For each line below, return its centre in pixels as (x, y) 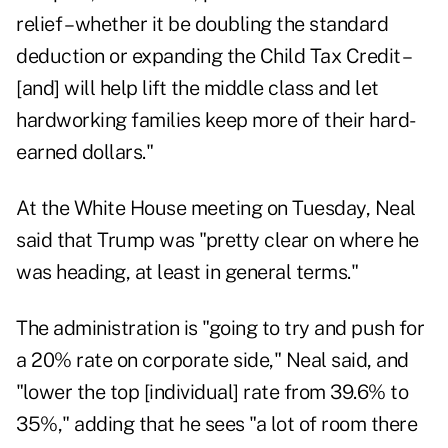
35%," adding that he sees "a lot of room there (216, 424)
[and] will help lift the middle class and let (197, 88)
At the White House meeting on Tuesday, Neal (216, 208)
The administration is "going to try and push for (220, 328)
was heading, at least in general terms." (187, 272)
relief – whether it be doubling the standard (202, 24)
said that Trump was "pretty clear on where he (217, 240)
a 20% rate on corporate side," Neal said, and (212, 360)
